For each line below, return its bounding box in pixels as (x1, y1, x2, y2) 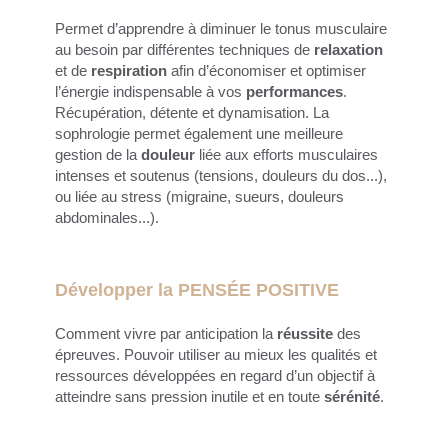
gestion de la (55, 145, 141, 163)
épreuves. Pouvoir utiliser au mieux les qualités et (55, 345, 377, 363)
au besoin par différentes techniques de (55, 40, 314, 58)
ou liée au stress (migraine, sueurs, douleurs (55, 187, 344, 205)
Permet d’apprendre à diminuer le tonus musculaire (55, 19, 387, 37)
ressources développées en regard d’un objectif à (55, 366, 375, 384)
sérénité (324, 387, 380, 405)
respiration (91, 61, 167, 79)
